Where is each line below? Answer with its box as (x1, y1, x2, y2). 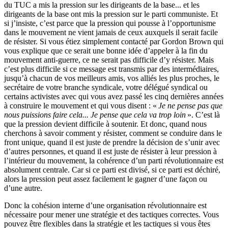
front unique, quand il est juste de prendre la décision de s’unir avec (4, 137, 220, 147)
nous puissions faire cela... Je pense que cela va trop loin (4, 110, 186, 119)
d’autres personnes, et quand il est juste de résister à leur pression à (4, 147, 217, 156)
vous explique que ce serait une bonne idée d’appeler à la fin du (4, 46, 208, 55)
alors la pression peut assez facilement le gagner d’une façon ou (4, 174, 207, 183)
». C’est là (187, 110, 220, 119)
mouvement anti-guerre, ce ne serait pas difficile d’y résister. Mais (4, 55, 214, 64)
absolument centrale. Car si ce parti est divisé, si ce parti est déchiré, (4, 165, 220, 174)
